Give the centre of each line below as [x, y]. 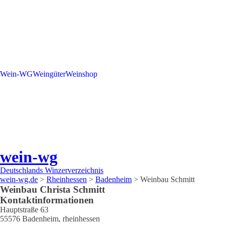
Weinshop [81, 74]
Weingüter [49, 74]
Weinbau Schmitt [167, 180]
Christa [55, 190]
